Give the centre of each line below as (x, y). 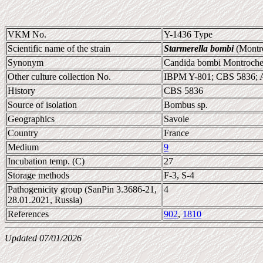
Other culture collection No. (59, 77)
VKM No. (27, 34)
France (176, 133)
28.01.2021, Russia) (45, 200)
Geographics (31, 119)
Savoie (176, 119)
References (28, 214)
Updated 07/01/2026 (43, 238)
